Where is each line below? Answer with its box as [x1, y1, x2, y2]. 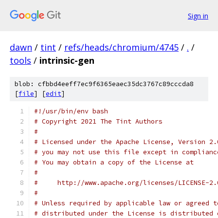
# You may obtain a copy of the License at [34, 158, 194, 166]
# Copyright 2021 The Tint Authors [34, 117, 163, 126]
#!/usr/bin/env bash [34, 107, 108, 115]
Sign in [188, 11, 208, 20]
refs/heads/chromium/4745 [64, 41, 179, 53]
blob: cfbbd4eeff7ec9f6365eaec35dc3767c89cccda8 [15, 80, 194, 88]
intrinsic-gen [39, 54, 94, 66]
